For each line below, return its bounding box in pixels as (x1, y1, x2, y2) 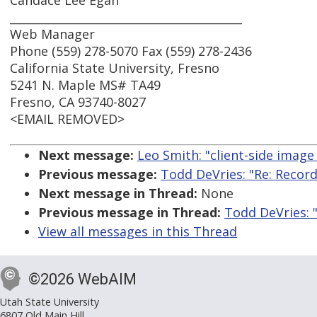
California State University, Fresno (10, 59, 219, 77)
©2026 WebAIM (28, 270, 137, 289)
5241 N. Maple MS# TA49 (10, 76, 161, 94)
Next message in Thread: (38, 185, 197, 202)
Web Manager (10, 25, 95, 43)
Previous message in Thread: (38, 204, 221, 221)
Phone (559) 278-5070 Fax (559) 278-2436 (10, 42, 252, 60)
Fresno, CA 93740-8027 (10, 93, 146, 111)
